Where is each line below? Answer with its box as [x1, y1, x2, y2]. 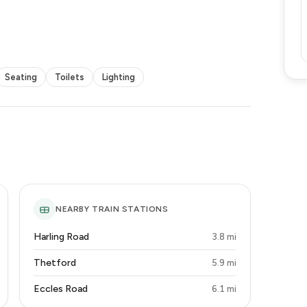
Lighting [102, 72, 135, 82]
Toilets [55, 72, 84, 82]
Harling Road [34, 231, 89, 243]
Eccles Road [34, 283, 88, 295]
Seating [5, 72, 37, 82]
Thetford [34, 257, 76, 269]
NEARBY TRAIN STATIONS [56, 204, 169, 214]
